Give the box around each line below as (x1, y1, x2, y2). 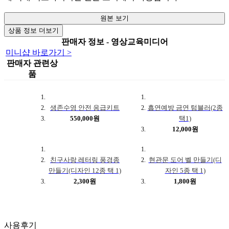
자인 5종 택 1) (165, 167, 205, 175)
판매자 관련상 (7, 59, 58, 68)
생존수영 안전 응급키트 (50, 104, 120, 112)
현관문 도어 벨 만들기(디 (148, 156, 222, 164)
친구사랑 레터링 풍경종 (50, 156, 120, 164)
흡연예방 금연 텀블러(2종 (147, 104, 223, 112)
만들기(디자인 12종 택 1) (49, 167, 121, 175)
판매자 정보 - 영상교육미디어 (61, 37, 168, 47)
